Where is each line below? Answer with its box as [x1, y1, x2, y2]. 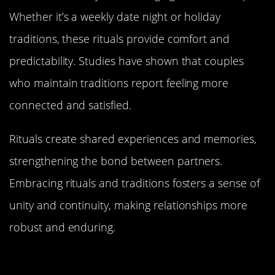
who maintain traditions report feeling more [9, 76, 229, 91]
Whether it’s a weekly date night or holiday [9, 9, 221, 25]
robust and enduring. [9, 219, 116, 234]
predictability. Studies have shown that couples [9, 53, 244, 69]
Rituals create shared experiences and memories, [9, 131, 257, 146]
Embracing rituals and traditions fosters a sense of [9, 175, 260, 190]
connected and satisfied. [9, 98, 131, 113]
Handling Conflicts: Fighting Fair [9, 247, 240, 269]
